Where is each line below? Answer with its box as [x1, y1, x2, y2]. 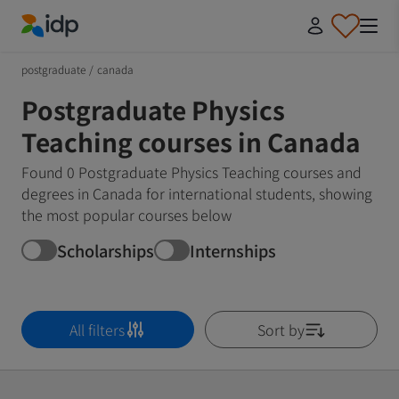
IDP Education [20, 37, 112, 59]
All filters [69, 319, 125, 340]
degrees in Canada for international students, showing [21, 183, 372, 204]
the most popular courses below [21, 204, 232, 225]
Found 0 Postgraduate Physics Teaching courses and [21, 161, 362, 183]
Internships [190, 238, 276, 262]
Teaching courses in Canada [21, 124, 361, 159]
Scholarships [57, 238, 154, 262]
